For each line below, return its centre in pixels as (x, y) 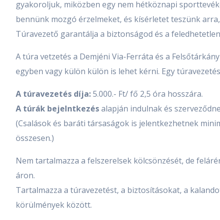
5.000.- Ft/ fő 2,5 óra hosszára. (148, 94)
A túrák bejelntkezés (57, 109)
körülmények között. (54, 205)
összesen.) (35, 138)
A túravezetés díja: (54, 94)
